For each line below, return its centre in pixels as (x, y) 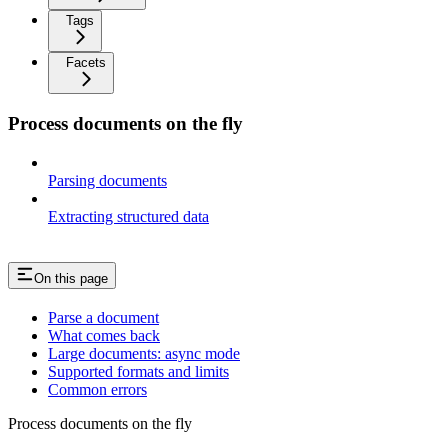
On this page (71, 278)
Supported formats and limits (138, 371)
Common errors (97, 389)
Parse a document (103, 317)
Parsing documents (107, 180)
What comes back (104, 335)
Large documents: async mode (144, 353)
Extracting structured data (128, 216)
